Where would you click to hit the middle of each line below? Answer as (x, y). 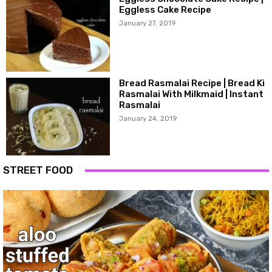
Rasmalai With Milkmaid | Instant (192, 94)
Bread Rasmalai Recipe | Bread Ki (192, 83)
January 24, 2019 (148, 118)
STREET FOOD (38, 170)
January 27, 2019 (148, 24)
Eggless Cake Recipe (165, 10)
